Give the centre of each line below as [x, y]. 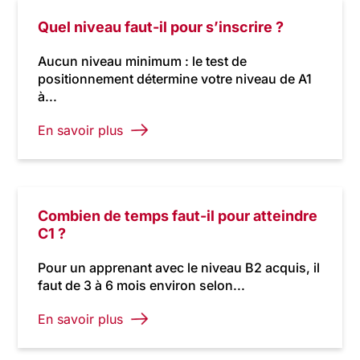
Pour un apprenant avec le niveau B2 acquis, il [179, 268]
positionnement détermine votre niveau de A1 [175, 79]
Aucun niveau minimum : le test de [143, 61]
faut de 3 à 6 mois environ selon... [142, 285]
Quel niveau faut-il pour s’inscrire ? [161, 27]
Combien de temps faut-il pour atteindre [178, 216]
